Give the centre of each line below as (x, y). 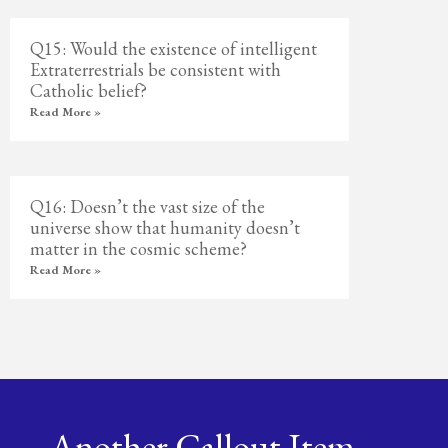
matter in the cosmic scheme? (139, 248)
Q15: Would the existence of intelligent (174, 48)
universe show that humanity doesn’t (165, 227)
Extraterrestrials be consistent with (156, 69)
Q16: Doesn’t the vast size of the (148, 206)
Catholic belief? (89, 90)
